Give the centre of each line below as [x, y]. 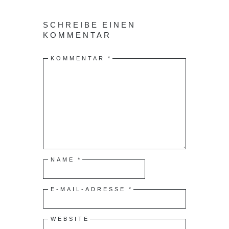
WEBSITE [70, 218]
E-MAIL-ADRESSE [90, 189]
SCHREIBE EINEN [89, 24]
